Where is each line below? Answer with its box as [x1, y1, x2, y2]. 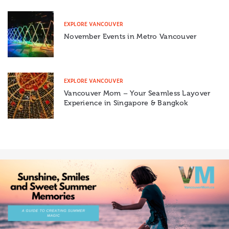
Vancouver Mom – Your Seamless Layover [64, 88, 211, 98]
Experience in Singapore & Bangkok [64, 98, 188, 107]
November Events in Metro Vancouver [64, 32, 197, 41]
